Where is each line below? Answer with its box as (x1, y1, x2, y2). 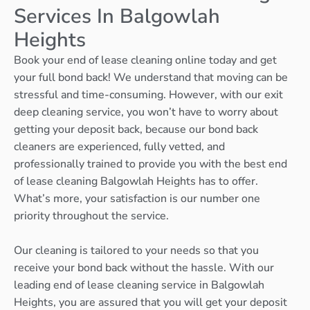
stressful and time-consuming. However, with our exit (14, 86, 283, 102)
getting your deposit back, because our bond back (14, 121, 258, 137)
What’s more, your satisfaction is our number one (14, 190, 260, 206)
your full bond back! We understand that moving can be (14, 69, 288, 85)
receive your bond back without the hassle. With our (14, 260, 274, 276)
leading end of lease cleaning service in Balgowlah (14, 277, 264, 293)
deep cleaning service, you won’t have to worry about (14, 104, 278, 120)
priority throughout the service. (14, 208, 169, 224)
